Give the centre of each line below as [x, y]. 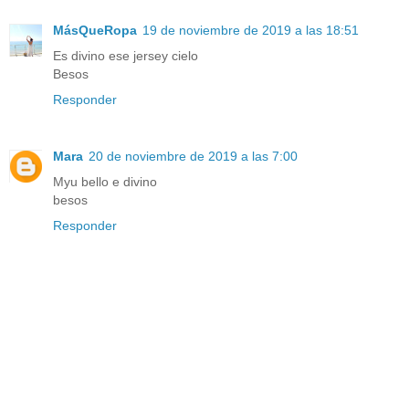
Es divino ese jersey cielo [126, 56]
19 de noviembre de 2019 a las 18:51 [251, 31]
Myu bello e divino [105, 182]
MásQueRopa [95, 31]
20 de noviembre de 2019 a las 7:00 [193, 157]
